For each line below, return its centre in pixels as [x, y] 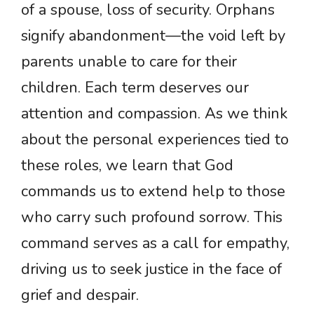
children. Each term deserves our [135, 88]
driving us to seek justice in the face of [151, 269]
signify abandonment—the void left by [153, 36]
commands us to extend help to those [153, 192]
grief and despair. [80, 295]
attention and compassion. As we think [154, 114]
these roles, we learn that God [127, 166]
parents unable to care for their [129, 62]
